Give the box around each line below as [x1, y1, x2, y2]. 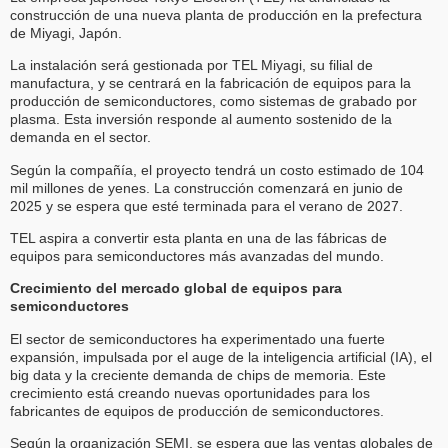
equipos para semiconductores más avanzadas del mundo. [10, 248, 384, 265]
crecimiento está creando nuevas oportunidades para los [10, 384, 370, 401]
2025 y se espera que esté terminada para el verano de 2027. [10, 197, 403, 214]
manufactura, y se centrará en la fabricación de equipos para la [10, 75, 411, 92]
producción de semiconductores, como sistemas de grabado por [10, 93, 417, 110]
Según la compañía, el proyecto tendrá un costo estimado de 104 [10, 161, 424, 178]
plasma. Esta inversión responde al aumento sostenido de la [10, 111, 392, 128]
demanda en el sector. [10, 129, 151, 146]
